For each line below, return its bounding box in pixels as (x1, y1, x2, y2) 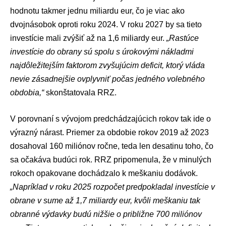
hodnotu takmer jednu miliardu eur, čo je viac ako (10, 6, 185, 15)
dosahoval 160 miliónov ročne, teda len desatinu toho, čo (10, 142, 213, 151)
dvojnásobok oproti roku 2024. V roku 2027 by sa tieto (10, 20, 202, 29)
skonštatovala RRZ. (44, 88, 117, 97)
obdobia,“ (10, 88, 44, 97)
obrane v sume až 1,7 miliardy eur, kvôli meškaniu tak (10, 196, 200, 205)
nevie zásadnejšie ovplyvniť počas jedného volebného (10, 74, 205, 83)
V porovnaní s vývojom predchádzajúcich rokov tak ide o (10, 115, 211, 124)
